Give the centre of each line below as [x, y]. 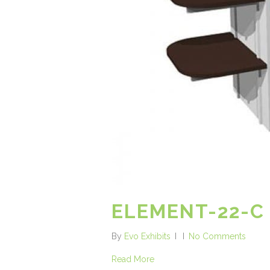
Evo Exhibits [147, 236]
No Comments [217, 236]
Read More [133, 259]
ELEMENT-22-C [188, 211]
